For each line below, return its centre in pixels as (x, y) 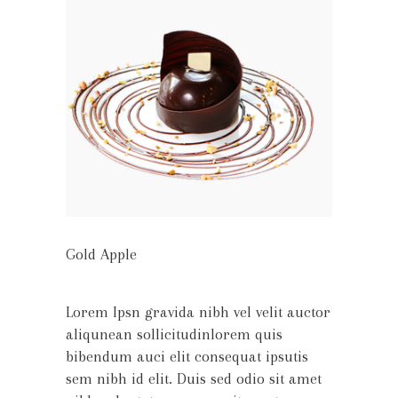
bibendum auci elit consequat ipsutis (187, 356)
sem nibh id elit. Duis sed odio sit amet (194, 378)
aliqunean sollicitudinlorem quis (174, 334)
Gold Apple (101, 254)
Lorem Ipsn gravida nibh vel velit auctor (198, 312)
